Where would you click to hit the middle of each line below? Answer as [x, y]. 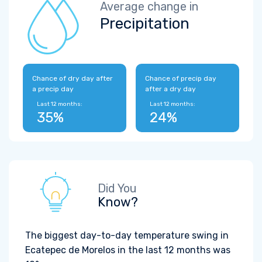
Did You [117, 188]
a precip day [53, 89]
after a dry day [170, 89]
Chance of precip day [181, 78]
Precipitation [145, 24]
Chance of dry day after [73, 78]
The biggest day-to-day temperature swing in [127, 235]
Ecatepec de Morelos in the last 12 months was [128, 250]
